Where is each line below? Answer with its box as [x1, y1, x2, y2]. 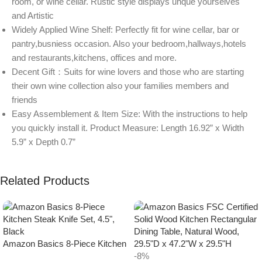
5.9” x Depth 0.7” [12, 137, 75, 147]
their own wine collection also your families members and [12, 81, 229, 91]
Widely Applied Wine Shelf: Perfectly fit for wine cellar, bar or [12, 25, 239, 35]
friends [12, 95, 37, 105]
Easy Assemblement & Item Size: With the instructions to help [12, 109, 247, 119]
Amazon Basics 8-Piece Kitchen [3, 239, 126, 249]
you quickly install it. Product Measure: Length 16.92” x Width [12, 123, 244, 133]
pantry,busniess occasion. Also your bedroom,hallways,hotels [12, 39, 246, 49]
